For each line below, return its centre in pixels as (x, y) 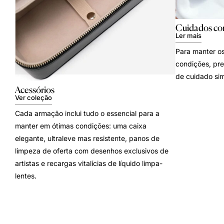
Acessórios (35, 90)
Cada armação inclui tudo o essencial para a (87, 113)
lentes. (26, 176)
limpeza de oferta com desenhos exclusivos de (92, 151)
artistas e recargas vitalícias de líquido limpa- (89, 163)
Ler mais (188, 35)
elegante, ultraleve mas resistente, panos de (87, 138)
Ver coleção (33, 98)
